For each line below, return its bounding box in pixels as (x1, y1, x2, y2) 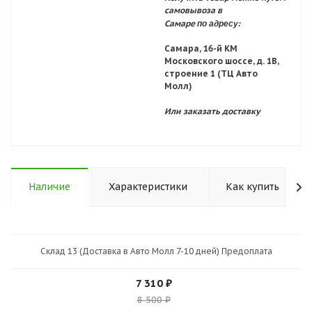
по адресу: (197, 17, 243, 29)
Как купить (226, 180, 279, 193)
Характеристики (109, 180, 187, 193)
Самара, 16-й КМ (164, 43, 237, 54)
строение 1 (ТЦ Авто (164, 68, 258, 79)
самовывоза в (164, 5, 222, 15)
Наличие (29, 180, 70, 193)
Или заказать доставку (164, 106, 260, 116)
